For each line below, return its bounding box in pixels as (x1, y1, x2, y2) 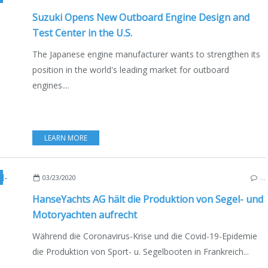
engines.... (32, 79, 69, 91)
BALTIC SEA (132, 172, 169, 182)
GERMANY (95, 172, 128, 182)
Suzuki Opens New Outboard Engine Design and (32, 10, 249, 24)
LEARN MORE (44, 132, 87, 143)
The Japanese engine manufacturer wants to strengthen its (32, 48, 260, 60)
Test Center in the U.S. (32, 26, 132, 39)
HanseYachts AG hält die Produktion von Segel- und (32, 192, 263, 206)
